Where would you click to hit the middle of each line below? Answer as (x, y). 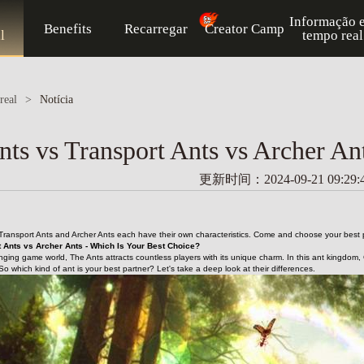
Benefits (67, 28)
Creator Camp (244, 28)
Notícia (56, 100)
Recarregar (156, 28)
